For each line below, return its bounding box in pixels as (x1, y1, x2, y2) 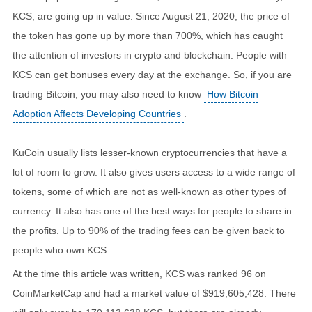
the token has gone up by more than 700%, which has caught (13, 30, 283, 41)
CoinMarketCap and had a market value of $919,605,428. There (13, 288, 296, 299)
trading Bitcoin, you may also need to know (13, 88, 204, 100)
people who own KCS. (13, 244, 109, 256)
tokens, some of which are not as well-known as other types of (13, 186, 286, 197)
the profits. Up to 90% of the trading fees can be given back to (13, 225, 285, 236)
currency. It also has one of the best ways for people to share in (13, 205, 292, 217)
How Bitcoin (207, 88, 258, 100)
